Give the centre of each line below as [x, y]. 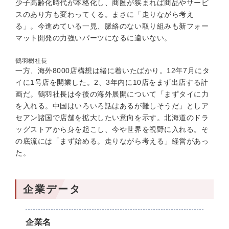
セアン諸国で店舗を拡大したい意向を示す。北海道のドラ [112, 118]
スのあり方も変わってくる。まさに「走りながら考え [105, 14]
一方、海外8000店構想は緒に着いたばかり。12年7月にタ [113, 71]
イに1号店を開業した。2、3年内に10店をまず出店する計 [112, 82]
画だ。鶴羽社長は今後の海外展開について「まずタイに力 [112, 94]
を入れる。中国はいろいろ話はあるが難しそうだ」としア [112, 106]
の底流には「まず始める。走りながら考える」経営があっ [112, 141]
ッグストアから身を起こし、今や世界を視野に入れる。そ [112, 129]
